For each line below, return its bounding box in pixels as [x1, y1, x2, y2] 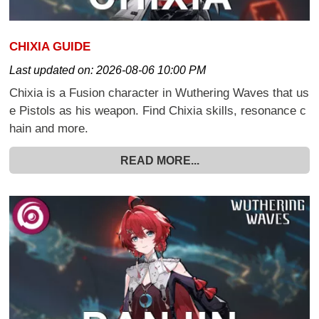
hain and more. [9, 122, 89, 136]
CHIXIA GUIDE [9, 38, 91, 53]
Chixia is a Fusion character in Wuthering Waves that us [9, 86, 310, 100]
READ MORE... [120, 154, 199, 167]
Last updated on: [9, 64, 97, 77]
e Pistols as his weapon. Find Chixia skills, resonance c [9, 104, 307, 118]
